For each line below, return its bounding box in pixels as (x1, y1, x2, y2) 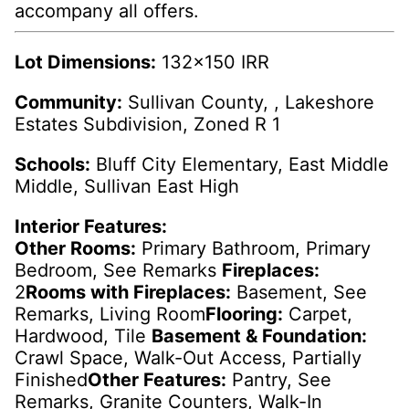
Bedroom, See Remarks (15, 259, 222, 282)
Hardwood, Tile (15, 325, 152, 348)
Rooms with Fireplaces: (26, 281, 231, 304)
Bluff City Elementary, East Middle (90, 153, 389, 176)
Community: (15, 91, 122, 114)
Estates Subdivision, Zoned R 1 (15, 113, 280, 136)
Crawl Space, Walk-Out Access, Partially (15, 347, 362, 370)
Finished (15, 369, 88, 392)
